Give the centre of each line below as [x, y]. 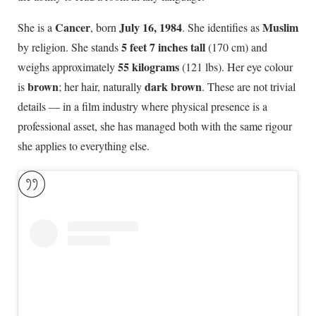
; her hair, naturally [102, 87]
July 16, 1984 [151, 28]
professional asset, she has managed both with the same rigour [155, 126]
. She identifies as [222, 28]
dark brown [173, 87]
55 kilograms [148, 67]
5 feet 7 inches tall [163, 47]
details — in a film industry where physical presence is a [142, 107]
